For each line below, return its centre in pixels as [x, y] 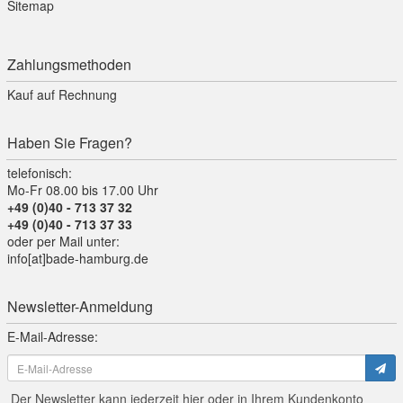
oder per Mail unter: [63, 242]
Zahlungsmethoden [69, 65]
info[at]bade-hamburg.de [78, 259]
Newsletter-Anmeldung [80, 307]
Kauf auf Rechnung [62, 95]
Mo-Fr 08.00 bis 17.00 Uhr [83, 190]
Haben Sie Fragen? [70, 143]
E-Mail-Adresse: [53, 337]
